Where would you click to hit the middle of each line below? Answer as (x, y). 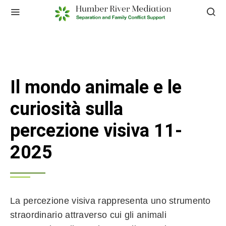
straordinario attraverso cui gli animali (88, 215)
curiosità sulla (67, 109)
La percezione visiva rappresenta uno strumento (110, 201)
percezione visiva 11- (96, 131)
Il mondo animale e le (96, 88)
